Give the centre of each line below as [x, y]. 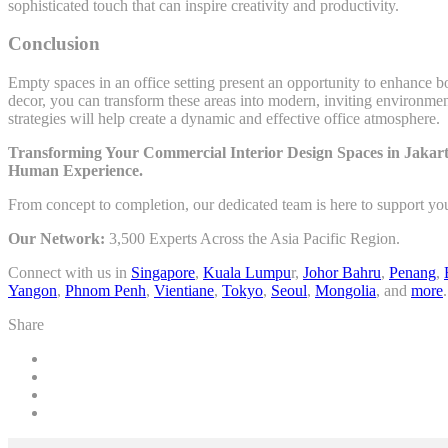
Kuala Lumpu [247, 273]
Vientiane [184, 291]
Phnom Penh [105, 291]
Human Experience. [75, 171]
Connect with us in [69, 273]
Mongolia [345, 291]
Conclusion [54, 44]
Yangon [32, 291]
